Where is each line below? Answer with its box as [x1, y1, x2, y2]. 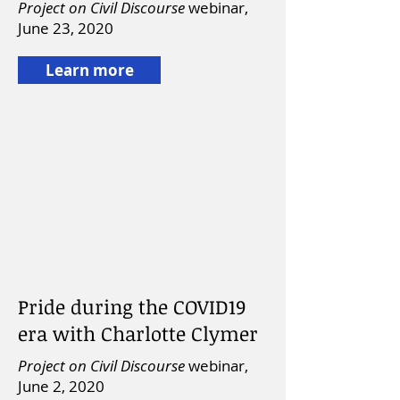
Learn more [45, 60, 134, 80]
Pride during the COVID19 [18, 293, 246, 320]
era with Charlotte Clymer [18, 320, 258, 346]
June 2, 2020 [18, 376, 104, 396]
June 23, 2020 [18, 18, 113, 38]
